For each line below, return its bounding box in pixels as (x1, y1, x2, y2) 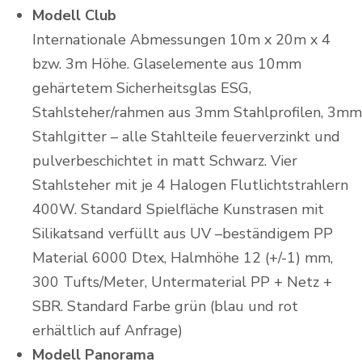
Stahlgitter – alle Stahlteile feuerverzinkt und (32, 126, 340, 146)
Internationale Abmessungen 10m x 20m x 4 (32, 29, 330, 49)
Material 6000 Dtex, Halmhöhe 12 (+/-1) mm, (32, 247, 333, 267)
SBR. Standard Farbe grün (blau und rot (32, 296, 298, 316)
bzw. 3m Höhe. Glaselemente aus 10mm (32, 53, 301, 74)
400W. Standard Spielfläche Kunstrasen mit (32, 199, 324, 219)
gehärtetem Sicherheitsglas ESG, (32, 78, 251, 98)
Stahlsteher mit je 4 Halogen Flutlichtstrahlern (32, 175, 348, 195)
